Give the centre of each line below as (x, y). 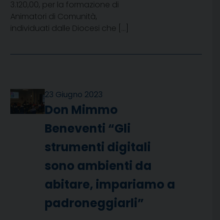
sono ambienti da (98, 166)
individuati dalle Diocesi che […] (69, 28)
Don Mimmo (82, 110)
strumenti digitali (98, 147)
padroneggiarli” (95, 203)
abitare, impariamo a (110, 185)
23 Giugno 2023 (74, 95)
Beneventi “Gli (88, 129)
